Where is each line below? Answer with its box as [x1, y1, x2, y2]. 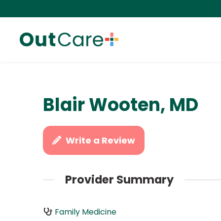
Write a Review [66, 134, 136, 147]
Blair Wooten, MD [43, 92, 198, 117]
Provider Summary [65, 172, 174, 188]
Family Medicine [54, 206, 116, 218]
